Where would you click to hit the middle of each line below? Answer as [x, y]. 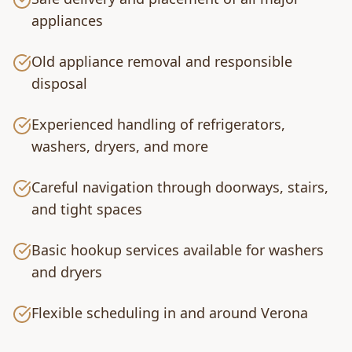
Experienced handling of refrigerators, [158, 124]
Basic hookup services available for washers [178, 250]
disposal [59, 83]
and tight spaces [87, 209]
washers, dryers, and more [120, 146]
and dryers [67, 272]
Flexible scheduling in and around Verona [170, 313]
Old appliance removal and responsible [162, 61]
